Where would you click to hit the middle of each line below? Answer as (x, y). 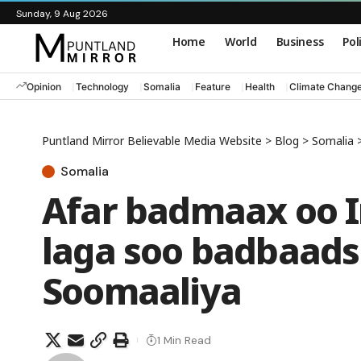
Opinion (44, 86)
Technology (102, 86)
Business (300, 41)
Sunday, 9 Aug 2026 (62, 14)
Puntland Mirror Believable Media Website (152, 141)
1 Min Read (184, 340)
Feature (213, 86)
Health (260, 86)
